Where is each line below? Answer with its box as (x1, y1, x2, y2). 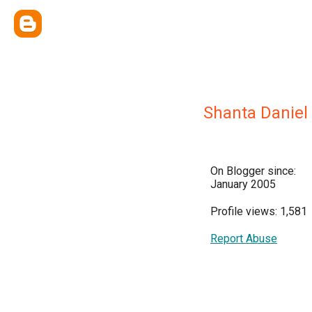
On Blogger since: (210, 164, 296, 178)
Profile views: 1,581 (210, 205, 307, 218)
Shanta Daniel (203, 103, 308, 123)
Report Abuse (210, 232, 277, 245)
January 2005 (210, 178, 276, 191)
